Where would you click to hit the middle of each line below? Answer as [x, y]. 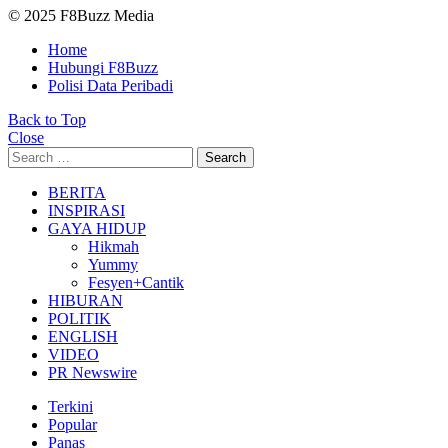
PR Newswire [92, 372]
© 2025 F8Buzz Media [81, 15]
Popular [72, 424]
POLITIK [79, 318]
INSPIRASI [86, 210]
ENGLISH [83, 336]
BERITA [77, 192]
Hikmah [113, 246]
